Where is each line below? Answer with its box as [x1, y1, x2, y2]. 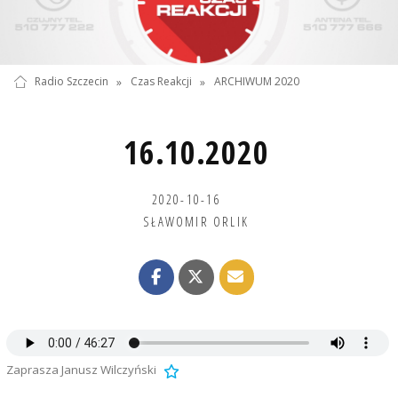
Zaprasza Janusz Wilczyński [5, 362, 156, 378]
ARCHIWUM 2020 [214, 74, 300, 90]
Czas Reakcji [130, 74, 192, 90]
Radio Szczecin [34, 74, 108, 90]
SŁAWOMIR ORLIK [143, 211, 250, 230]
